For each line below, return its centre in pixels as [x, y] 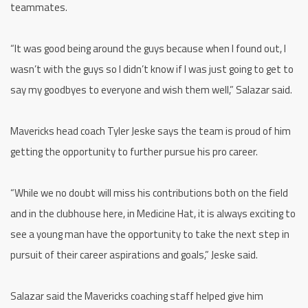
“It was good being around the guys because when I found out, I [148, 48]
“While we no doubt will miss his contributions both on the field [149, 192]
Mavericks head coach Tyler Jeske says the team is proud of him [151, 131]
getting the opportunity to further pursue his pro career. [134, 151]
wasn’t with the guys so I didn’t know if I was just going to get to [152, 69]
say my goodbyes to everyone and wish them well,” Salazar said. [151, 89]
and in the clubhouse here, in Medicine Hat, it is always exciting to [153, 213]
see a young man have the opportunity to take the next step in [150, 234]
